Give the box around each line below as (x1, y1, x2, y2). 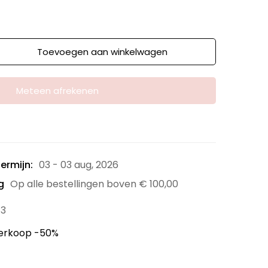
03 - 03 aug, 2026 (39, 158, 118, 172)
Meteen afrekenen (16, 84, 99, 97)
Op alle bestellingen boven (10, 177, 139, 191)
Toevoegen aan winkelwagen (37, 45, 167, 58)
